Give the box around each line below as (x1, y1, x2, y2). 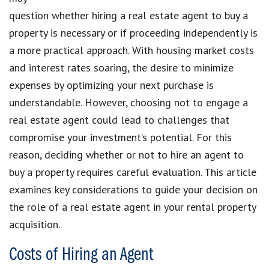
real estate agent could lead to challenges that (9, 112, 229, 127)
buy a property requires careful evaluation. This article (9, 165, 256, 179)
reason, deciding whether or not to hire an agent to (9, 147, 244, 162)
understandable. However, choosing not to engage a (9, 95, 248, 109)
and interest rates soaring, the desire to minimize (9, 60, 234, 74)
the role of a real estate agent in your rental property (9, 199, 256, 214)
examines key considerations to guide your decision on (9, 182, 258, 196)
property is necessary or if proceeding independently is (9, 25, 258, 40)
